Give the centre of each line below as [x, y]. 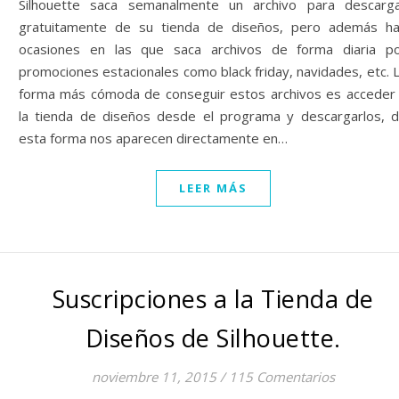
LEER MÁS [213, 188]
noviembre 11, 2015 [154, 377]
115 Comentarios [281, 377]
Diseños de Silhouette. [213, 338]
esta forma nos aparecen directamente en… [153, 138]
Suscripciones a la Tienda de [213, 299]
